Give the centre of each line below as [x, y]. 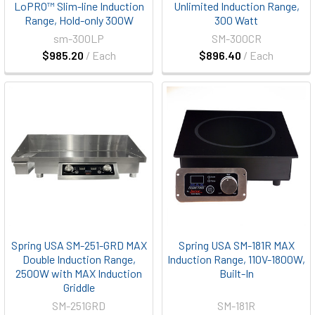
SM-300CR [236, 38]
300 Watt [236, 20]
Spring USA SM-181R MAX [236, 245]
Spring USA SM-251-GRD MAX [79, 245]
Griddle [79, 287]
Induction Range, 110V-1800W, [236, 259]
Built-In [236, 273]
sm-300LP [79, 38]
